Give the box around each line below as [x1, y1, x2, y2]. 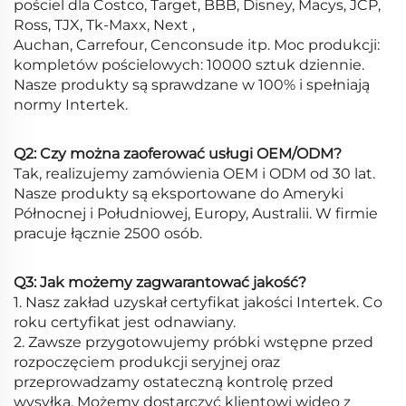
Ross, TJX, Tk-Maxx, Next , [14, 16, 195, 34]
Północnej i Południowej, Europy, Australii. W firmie [14, 205, 378, 223]
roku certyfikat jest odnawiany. [14, 314, 236, 332]
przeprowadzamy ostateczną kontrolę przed [14, 373, 333, 391]
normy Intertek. [14, 96, 128, 114]
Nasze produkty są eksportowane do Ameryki [14, 185, 343, 203]
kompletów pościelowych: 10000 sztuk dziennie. [14, 56, 364, 74]
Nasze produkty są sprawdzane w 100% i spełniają [14, 76, 370, 94]
